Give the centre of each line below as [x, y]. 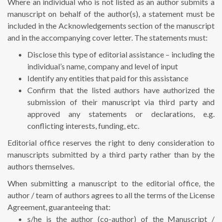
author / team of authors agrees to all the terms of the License [111, 195]
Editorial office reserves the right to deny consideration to [111, 143]
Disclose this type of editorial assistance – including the [121, 55]
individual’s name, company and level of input [103, 66]
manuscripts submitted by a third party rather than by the [111, 155]
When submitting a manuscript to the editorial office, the [111, 183]
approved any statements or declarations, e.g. [121, 114]
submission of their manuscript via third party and [121, 102]
